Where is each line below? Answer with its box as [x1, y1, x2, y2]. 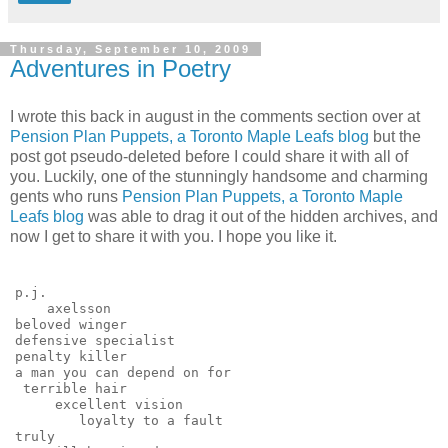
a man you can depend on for [15, 364, 231, 380]
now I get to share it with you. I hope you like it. [10, 228, 337, 245]
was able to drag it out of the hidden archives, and [84, 208, 438, 225]
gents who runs [10, 188, 122, 205]
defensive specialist [15, 332, 175, 348]
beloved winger [15, 316, 127, 332]
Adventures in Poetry [10, 55, 231, 83]
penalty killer [15, 348, 127, 364]
